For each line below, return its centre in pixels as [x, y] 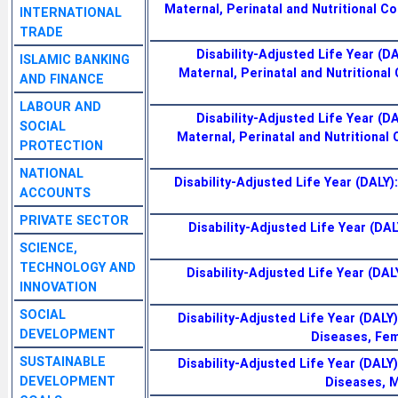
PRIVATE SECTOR [74, 220]
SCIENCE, [48, 247]
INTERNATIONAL [71, 12]
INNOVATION [58, 287]
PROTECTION [61, 145]
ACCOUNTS [55, 192]
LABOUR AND [60, 106]
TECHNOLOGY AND [78, 267]
